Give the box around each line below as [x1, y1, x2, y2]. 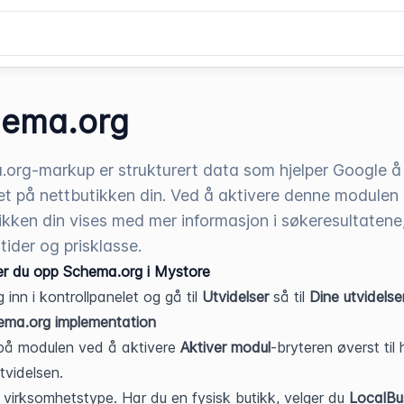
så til [273, 288, 305, 306]
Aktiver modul [180, 338, 271, 356]
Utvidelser [202, 288, 273, 306]
